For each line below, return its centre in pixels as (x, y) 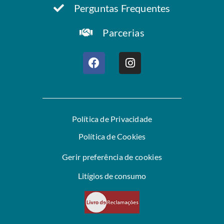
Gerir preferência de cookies (112, 156)
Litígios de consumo (112, 176)
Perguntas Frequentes (122, 8)
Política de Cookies (112, 136)
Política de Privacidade (112, 118)
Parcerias (123, 33)
